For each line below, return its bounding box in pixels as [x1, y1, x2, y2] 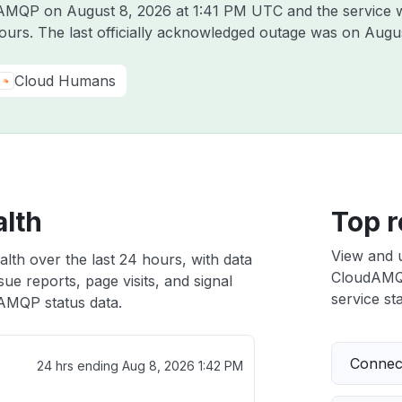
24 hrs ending [36, 358, 122, 373]
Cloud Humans [14, 72, 116, 90]
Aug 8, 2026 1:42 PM [121, 358, 243, 373]
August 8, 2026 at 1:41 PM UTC [66, 2, 283, 20]
